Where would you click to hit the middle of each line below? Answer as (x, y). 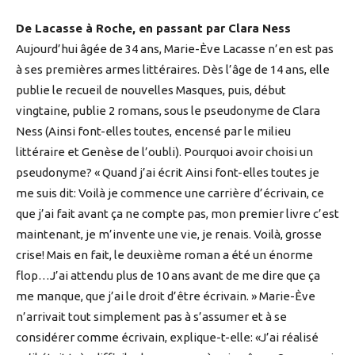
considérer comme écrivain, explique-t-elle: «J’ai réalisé (167, 338)
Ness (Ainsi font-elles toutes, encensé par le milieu (153, 132)
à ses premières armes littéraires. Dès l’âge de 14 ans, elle (173, 70)
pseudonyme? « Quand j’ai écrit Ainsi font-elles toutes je (168, 173)
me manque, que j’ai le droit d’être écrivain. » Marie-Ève (166, 296)
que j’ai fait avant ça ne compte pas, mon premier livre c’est (177, 214)
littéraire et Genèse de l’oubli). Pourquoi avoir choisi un (164, 152)
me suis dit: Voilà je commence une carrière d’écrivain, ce (170, 193)
